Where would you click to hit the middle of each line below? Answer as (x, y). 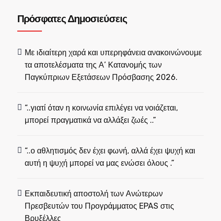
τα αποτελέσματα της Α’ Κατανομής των (93, 65)
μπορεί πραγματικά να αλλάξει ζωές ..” (91, 120)
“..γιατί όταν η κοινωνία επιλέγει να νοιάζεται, (102, 108)
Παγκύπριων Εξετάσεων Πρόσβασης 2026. (101, 77)
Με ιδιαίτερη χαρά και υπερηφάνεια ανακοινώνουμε (113, 53)
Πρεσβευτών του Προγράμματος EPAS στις (100, 206)
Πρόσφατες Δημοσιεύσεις (72, 19)
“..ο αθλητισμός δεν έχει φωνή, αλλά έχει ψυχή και (110, 151)
